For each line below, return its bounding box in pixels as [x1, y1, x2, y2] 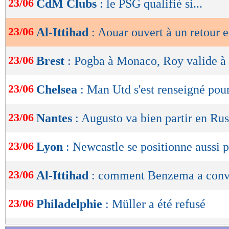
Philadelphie [36, 197, 105, 211]
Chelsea [36, 83, 80, 97]
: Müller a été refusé [105, 197, 205, 211]
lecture [16, 16, 55, 30]
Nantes [36, 111, 75, 125]
